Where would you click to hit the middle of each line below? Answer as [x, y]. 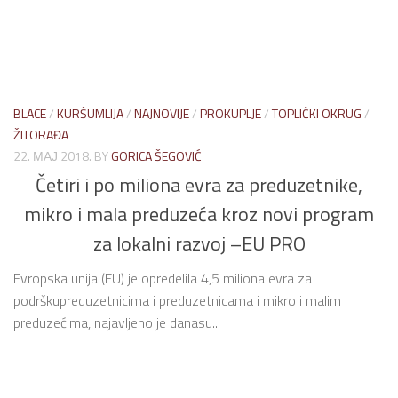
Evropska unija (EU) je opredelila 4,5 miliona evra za [163, 279]
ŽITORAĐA [41, 135]
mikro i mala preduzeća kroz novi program [199, 215]
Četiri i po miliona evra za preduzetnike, [199, 185]
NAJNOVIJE [162, 113]
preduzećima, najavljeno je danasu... [117, 323]
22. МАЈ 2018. [52, 156]
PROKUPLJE [231, 113]
